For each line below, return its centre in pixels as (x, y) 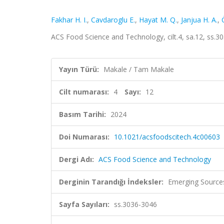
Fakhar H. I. (69, 20)
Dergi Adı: (76, 159)
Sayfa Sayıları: (84, 204)
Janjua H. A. (199, 20)
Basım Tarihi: (82, 114)
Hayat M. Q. (158, 20)
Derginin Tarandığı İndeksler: (111, 182)
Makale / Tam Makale (139, 69)
